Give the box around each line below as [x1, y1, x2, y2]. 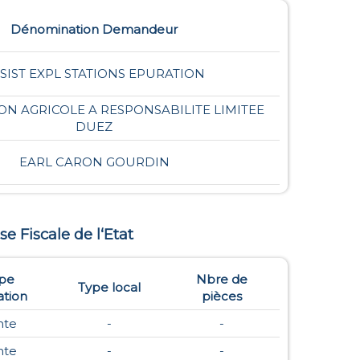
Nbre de [195, 272, 247, 288]
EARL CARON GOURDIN [18, 153, 170, 170]
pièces [201, 288, 242, 305]
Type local [78, 280, 141, 296]
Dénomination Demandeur [10, 21, 178, 37]
